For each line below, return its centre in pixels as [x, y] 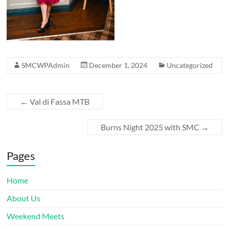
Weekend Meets [36, 216]
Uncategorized [190, 65]
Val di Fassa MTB [59, 101]
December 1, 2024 [118, 65]
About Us [24, 198]
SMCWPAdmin [46, 65]
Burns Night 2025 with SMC [151, 127]
